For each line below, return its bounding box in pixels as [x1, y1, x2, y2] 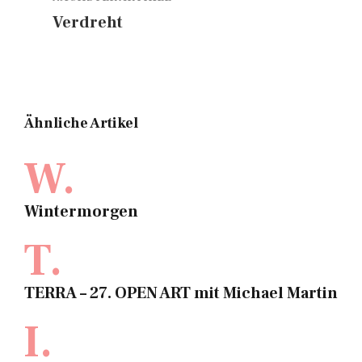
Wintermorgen [24, 201, 138, 222]
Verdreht [53, 12, 123, 33]
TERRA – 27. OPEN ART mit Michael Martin [24, 283, 338, 304]
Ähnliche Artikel [24, 114, 138, 133]
